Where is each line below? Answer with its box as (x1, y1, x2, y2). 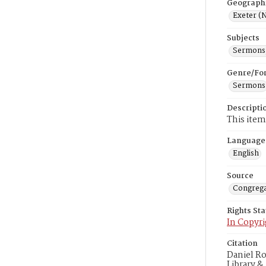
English (233, 147, 259, 160)
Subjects (227, 32, 259, 45)
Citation (227, 237, 258, 250)
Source (227, 170, 254, 182)
